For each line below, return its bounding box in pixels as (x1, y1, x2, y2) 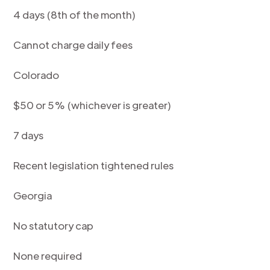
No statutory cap (13, 219, 94, 232)
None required (13, 249, 83, 262)
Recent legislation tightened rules (13, 159, 174, 172)
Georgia (13, 189, 52, 202)
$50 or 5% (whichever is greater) (13, 98, 172, 111)
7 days (13, 128, 44, 142)
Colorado (13, 68, 60, 81)
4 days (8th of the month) (13, 8, 136, 21)
